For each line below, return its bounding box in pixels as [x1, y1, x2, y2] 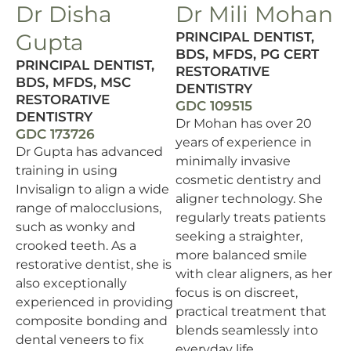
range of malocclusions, [16, 201, 161, 216]
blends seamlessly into [175, 323, 318, 338]
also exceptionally [16, 276, 127, 291]
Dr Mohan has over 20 [175, 116, 312, 132]
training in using [16, 163, 118, 179]
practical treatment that [175, 304, 327, 320]
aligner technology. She [175, 191, 323, 207]
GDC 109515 [175, 98, 252, 114]
